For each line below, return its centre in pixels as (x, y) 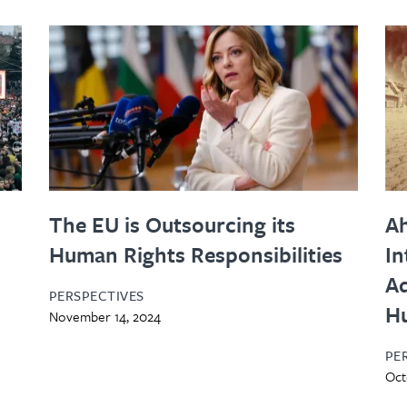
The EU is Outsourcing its (172, 224)
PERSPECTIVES (96, 295)
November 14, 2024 (104, 316)
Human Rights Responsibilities (195, 254)
